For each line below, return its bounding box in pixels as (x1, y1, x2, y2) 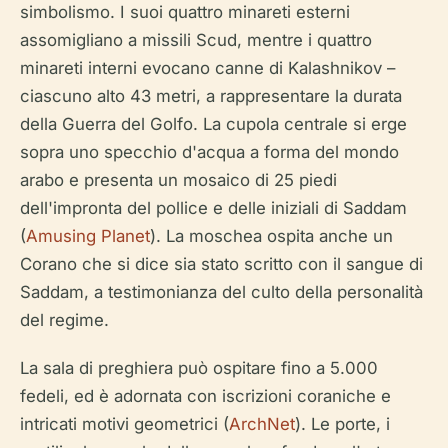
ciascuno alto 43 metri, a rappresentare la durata (20, 86, 402, 107)
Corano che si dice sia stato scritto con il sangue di (20, 254, 423, 275)
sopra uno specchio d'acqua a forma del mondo (20, 142, 399, 163)
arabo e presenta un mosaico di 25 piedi (20, 170, 337, 191)
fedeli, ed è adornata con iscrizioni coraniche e (20, 386, 391, 407)
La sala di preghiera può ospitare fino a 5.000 (20, 358, 378, 379)
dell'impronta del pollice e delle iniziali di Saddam (20, 198, 407, 219)
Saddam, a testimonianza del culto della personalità (20, 282, 423, 303)
